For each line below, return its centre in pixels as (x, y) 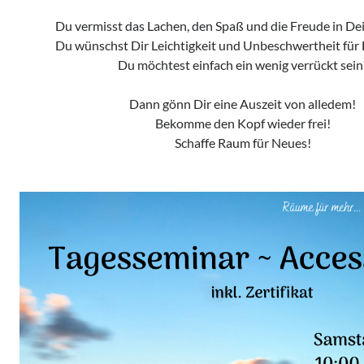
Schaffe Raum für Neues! (243, 143)
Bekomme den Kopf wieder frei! (243, 123)
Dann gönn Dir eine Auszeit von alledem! (243, 104)
